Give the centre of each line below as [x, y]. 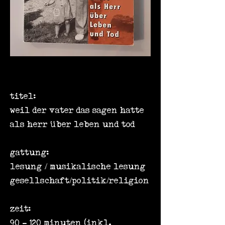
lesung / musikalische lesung [78, 166]
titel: [23, 96]
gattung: [29, 152]
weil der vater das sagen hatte [77, 110]
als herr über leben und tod [73, 124]
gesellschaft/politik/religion [80, 181]
